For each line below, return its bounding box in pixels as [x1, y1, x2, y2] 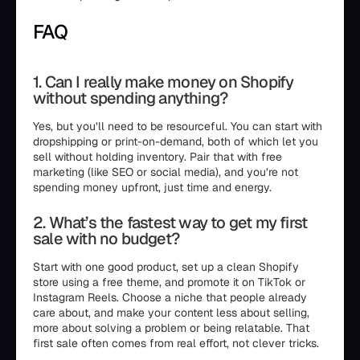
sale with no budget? [33, 228, 179, 249]
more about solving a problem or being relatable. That [33, 321, 309, 335]
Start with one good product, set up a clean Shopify [33, 260, 299, 274]
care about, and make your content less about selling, [33, 305, 309, 320]
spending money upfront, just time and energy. [33, 180, 272, 194]
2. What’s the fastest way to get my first [33, 212, 308, 233]
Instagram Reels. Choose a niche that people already [33, 290, 307, 305]
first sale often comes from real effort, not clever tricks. [33, 336, 319, 350]
